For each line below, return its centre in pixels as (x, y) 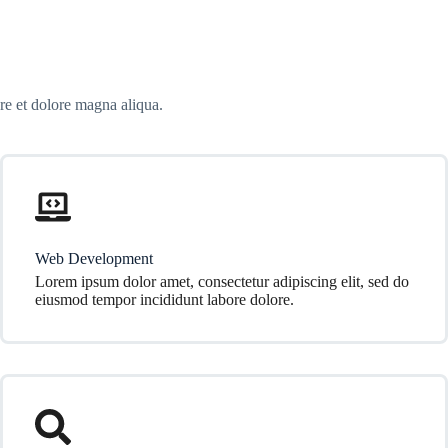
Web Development (94, 258)
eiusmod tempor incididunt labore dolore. (164, 299)
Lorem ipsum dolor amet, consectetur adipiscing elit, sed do (222, 281)
